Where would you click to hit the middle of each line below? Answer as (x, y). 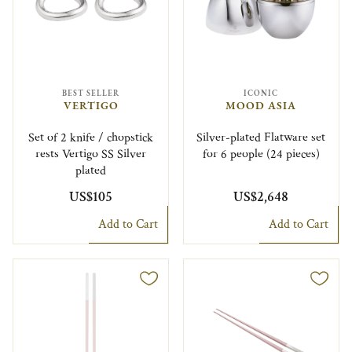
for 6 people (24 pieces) (261, 154)
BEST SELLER (91, 93)
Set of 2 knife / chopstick (91, 137)
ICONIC (261, 93)
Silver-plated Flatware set (261, 137)
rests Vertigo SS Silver (91, 154)
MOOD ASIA (261, 106)
